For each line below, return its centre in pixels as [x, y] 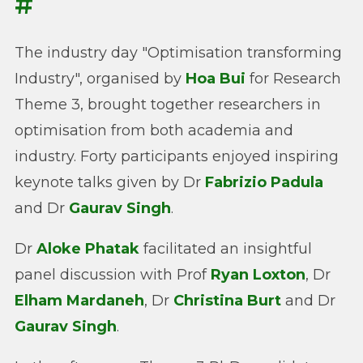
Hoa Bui [216, 78]
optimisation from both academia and [154, 130]
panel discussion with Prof [113, 274]
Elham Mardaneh [79, 300]
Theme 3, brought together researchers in [168, 104]
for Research [293, 78]
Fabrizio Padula [264, 182]
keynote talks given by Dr [110, 182]
